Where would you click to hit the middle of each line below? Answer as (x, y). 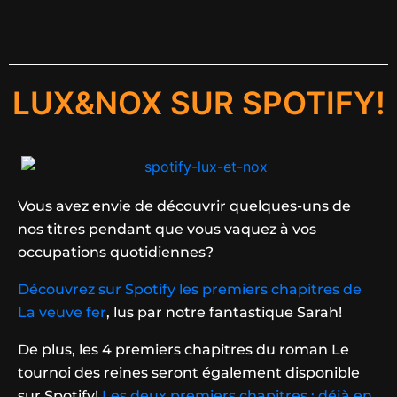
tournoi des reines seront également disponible (189, 373)
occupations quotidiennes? (116, 253)
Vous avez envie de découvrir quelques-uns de (184, 206)
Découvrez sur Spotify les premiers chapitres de (190, 290)
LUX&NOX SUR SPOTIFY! (198, 102)
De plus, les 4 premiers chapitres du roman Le (183, 350)
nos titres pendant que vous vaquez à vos (167, 230)
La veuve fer (62, 313)
